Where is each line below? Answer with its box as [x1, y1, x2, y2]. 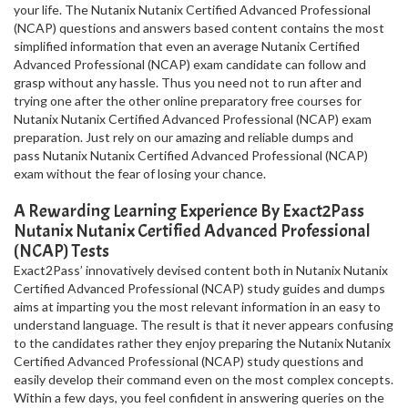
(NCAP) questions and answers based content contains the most [14, 20, 384, 36]
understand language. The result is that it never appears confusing [14, 317, 393, 332]
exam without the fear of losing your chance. [14, 166, 266, 181]
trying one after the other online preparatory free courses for [14, 93, 362, 108]
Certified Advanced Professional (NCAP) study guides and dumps [14, 280, 385, 296]
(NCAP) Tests [14, 240, 109, 262]
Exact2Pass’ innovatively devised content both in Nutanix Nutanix [14, 262, 388, 278]
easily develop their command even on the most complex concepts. [14, 372, 393, 387]
